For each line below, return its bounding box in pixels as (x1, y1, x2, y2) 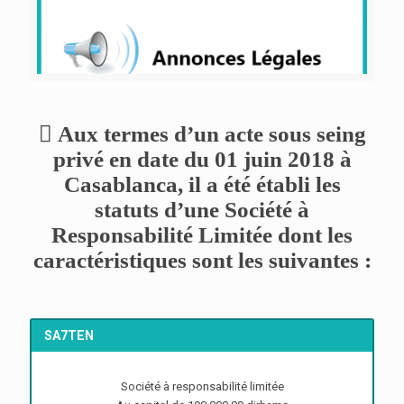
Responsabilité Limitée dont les (51, 222, 353, 247)
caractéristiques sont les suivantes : (32, 247, 372, 272)
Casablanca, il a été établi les (63, 171, 341, 197)
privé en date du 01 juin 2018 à (52, 146, 352, 171)
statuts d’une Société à (95, 197, 309, 222)
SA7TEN (44, 327, 95, 343)
